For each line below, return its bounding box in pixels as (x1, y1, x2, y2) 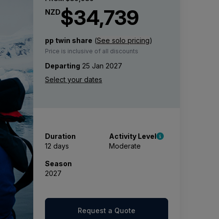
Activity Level (109, 132, 157, 140)
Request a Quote (78, 206, 135, 215)
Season (45, 159, 72, 168)
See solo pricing (97, 36, 150, 44)
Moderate (109, 142, 141, 150)
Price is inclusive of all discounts (45, 47, 138, 55)
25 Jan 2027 (80, 62, 122, 70)
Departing (45, 62, 80, 70)
